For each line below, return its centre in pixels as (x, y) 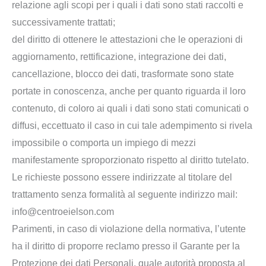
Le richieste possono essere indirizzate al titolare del (122, 177)
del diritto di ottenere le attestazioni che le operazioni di (127, 39)
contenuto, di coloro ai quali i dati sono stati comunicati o (130, 108)
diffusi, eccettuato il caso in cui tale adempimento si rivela (132, 125)
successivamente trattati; (64, 22)
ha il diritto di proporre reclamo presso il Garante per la (126, 246)
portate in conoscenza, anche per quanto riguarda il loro (129, 91)
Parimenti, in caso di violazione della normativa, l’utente (129, 229)
